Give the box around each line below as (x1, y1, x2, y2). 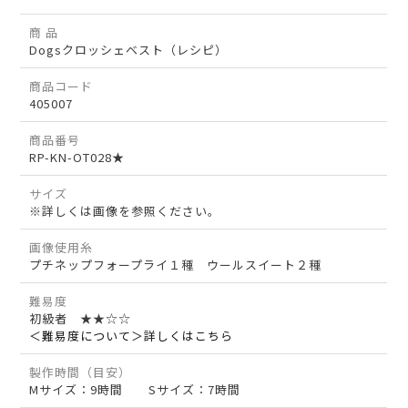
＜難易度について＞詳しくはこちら (29, 327, 234, 345)
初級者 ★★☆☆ (29, 310, 145, 328)
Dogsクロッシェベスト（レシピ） (29, 41, 229, 59)
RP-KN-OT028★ (29, 148, 126, 167)
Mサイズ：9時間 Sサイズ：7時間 (29, 381, 241, 399)
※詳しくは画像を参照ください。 (29, 202, 221, 220)
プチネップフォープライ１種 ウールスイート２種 (29, 256, 322, 274)
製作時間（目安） (29, 363, 132, 382)
